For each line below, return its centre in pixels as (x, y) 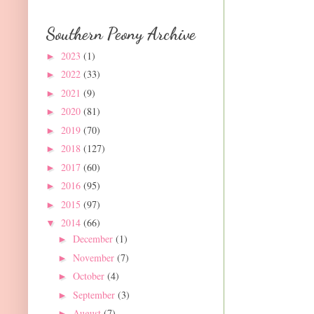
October (90, 276)
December (94, 239)
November (95, 257)
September (95, 294)
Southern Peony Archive (121, 34)
